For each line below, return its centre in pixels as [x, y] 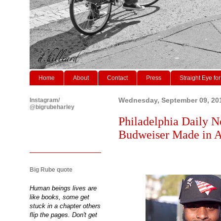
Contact [117, 78]
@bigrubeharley [52, 107]
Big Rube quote [51, 169]
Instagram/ [45, 100]
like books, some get [59, 197]
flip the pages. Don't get [63, 215]
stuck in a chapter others [65, 206]
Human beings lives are [63, 188]
